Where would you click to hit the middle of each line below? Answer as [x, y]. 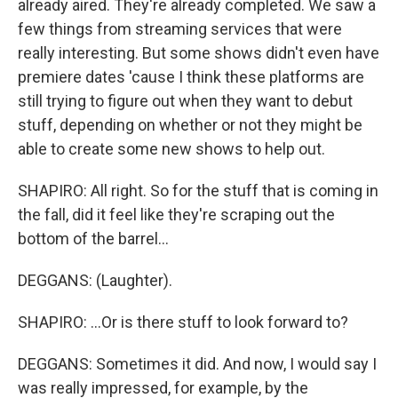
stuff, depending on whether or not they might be [190, 125]
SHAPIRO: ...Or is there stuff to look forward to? [183, 322]
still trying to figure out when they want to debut [185, 101]
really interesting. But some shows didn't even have [199, 53]
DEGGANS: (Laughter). [95, 280]
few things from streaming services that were [180, 29]
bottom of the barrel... [93, 239]
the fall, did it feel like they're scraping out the [176, 215]
